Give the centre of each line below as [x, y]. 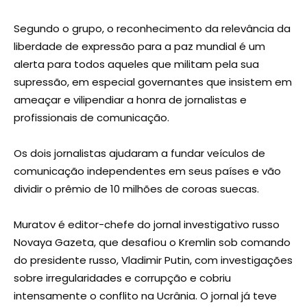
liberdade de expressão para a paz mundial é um [139, 47]
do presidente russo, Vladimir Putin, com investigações [153, 260]
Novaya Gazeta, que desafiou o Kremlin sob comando [152, 243]
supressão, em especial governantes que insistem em [153, 82]
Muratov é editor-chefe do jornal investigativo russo [147, 225]
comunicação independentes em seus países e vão [147, 171]
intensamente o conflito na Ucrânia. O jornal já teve [145, 296]
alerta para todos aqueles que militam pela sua [136, 64]
